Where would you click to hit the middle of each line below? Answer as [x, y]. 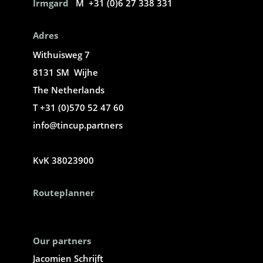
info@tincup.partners [78, 125]
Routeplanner [64, 192]
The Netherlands [69, 90]
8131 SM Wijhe [65, 72]
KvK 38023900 [63, 160]
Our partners [62, 240]
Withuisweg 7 [61, 54]
